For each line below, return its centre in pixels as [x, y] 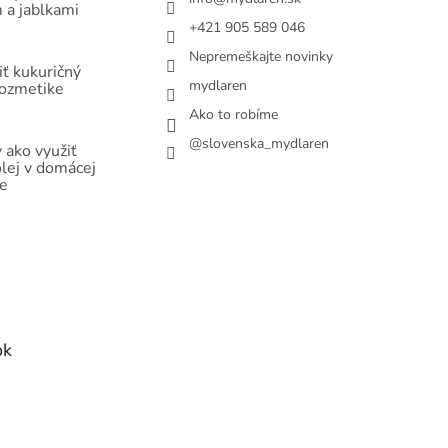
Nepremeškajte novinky [261, 56]
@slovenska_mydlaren [259, 143]
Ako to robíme [234, 114]
